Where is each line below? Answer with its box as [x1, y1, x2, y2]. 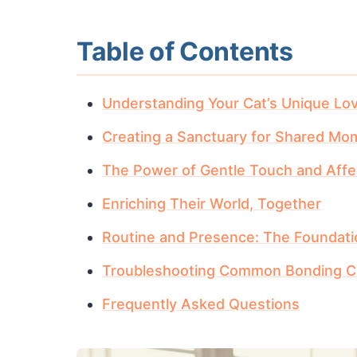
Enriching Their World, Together [102, 195, 321, 212]
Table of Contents [76, 36, 293, 67]
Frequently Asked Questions [102, 296, 300, 312]
